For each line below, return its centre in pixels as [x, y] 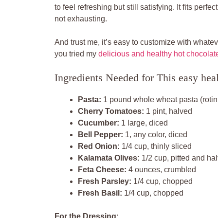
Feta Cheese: [102, 169]
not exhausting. [81, 18]
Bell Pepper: [100, 134]
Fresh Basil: [100, 193]
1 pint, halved [168, 111]
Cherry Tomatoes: [111, 111]
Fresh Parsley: [105, 181]
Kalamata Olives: [109, 158]
